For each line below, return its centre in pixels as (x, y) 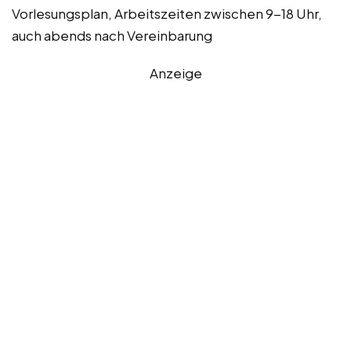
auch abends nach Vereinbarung (112, 36)
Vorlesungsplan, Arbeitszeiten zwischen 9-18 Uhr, (167, 14)
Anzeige (175, 73)
